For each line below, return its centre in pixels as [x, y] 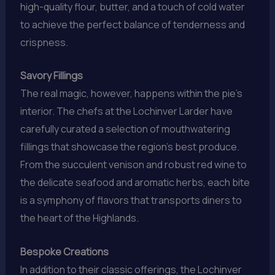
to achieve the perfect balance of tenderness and [132, 24]
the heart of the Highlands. [79, 218]
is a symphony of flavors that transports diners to [131, 200]
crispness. [44, 42]
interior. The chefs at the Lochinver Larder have [126, 111]
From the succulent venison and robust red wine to [133, 165]
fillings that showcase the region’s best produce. [130, 147]
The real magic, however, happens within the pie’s [131, 94]
